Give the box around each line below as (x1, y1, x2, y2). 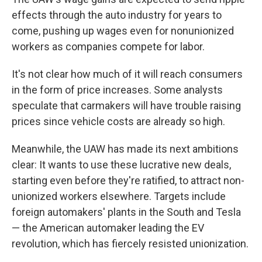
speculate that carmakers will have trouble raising (12, 99, 241, 112)
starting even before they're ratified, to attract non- (12, 174, 244, 187)
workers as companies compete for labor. (12, 40, 205, 53)
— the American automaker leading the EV (12, 221, 204, 234)
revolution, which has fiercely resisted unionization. (12, 237, 249, 250)
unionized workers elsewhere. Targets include (12, 189, 226, 202)
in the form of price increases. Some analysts (12, 83, 223, 96)
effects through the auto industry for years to (12, 8, 222, 21)
